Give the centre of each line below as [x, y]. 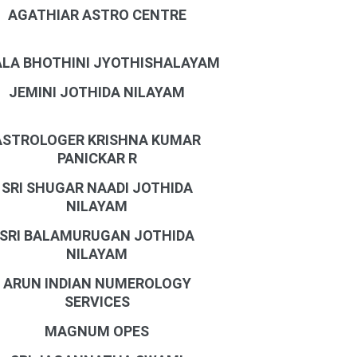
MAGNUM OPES [97, 331]
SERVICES [97, 302]
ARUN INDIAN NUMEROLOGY [97, 283]
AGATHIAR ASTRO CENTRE [97, 15]
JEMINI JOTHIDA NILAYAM [97, 92]
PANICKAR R [97, 158]
